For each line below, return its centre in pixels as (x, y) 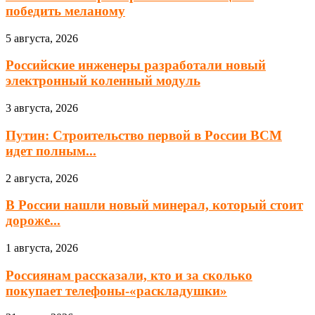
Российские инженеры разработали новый (136, 65)
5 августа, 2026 (42, 38)
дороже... (33, 221)
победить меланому (65, 11)
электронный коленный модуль (103, 81)
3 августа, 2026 (42, 108)
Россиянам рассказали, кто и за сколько (129, 275)
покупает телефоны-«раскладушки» (116, 290)
